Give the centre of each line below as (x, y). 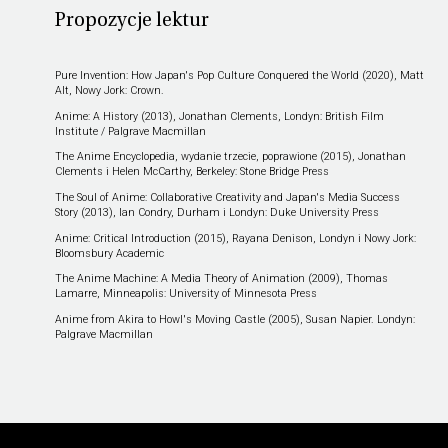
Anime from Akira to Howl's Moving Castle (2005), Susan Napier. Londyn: (234, 319)
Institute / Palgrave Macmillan (130, 131)
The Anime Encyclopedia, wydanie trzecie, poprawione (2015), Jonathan (230, 157)
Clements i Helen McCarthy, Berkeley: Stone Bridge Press (191, 172)
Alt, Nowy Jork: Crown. (109, 91)
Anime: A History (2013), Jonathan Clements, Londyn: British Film (219, 116)
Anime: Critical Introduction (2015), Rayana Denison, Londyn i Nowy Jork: (235, 238)
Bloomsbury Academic (109, 253)
